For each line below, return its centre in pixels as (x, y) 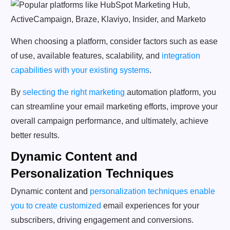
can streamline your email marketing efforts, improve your (114, 106)
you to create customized (56, 205)
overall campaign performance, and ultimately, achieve (110, 121)
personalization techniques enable (152, 191)
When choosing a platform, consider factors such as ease (114, 41)
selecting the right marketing (74, 92)
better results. (35, 135)
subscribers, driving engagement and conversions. (102, 220)
